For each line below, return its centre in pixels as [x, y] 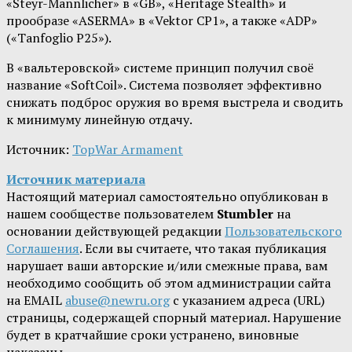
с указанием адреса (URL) [247, 301]
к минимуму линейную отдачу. [99, 120]
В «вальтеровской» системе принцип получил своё [160, 68]
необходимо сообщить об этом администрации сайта [169, 283]
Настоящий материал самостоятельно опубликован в [167, 197]
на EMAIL [36, 301]
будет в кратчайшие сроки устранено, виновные [152, 335]
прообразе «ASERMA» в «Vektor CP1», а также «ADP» [162, 21]
